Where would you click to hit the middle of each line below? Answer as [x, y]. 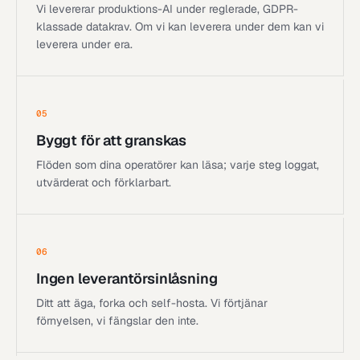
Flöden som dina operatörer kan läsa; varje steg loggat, [178, 164]
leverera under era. [84, 44]
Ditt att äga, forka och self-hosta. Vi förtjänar [152, 303]
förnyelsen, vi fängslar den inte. [117, 320]
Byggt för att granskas [112, 140]
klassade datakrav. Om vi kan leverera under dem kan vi [180, 26]
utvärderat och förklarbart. [104, 182]
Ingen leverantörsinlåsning [127, 278]
